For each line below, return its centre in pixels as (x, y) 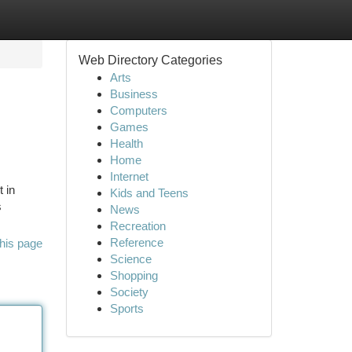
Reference (136, 242)
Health (126, 143)
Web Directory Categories (150, 60)
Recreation (137, 226)
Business (134, 94)
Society (129, 292)
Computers (138, 110)
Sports (126, 308)
